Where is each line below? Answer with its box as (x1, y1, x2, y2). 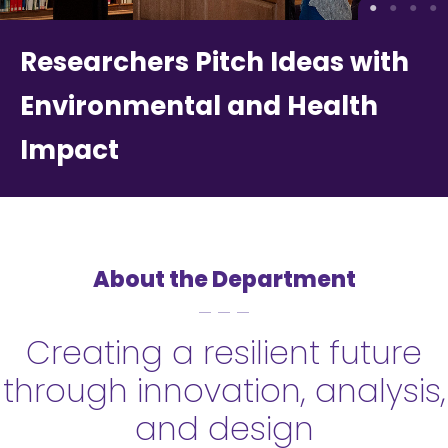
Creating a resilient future (26, 329, 422, 375)
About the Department (92, 263, 356, 295)
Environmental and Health (20, 87, 378, 124)
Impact (20, 131, 119, 168)
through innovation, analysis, (2, 367, 446, 413)
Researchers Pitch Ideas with (20, 43, 409, 80)
